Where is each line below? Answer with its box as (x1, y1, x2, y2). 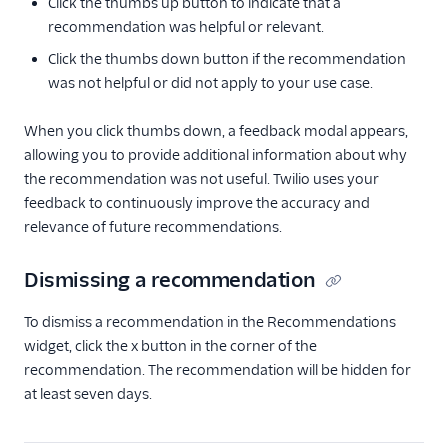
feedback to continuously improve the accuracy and (24, 194, 370, 212)
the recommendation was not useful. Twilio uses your (24, 170, 379, 188)
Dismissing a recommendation (24, 267, 316, 293)
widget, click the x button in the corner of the (24, 337, 317, 355)
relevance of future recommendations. (24, 218, 282, 236)
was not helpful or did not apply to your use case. (48, 74, 373, 92)
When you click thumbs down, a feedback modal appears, (24, 122, 408, 140)
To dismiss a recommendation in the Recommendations (24, 313, 396, 331)
